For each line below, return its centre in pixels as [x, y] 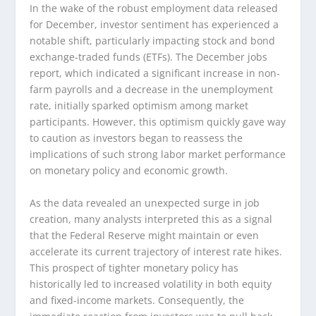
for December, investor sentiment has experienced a [154, 25]
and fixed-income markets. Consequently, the [137, 300]
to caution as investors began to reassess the [136, 138]
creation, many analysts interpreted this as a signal [151, 219]
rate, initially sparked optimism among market [139, 106]
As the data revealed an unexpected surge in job [145, 202]
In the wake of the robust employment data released [154, 8]
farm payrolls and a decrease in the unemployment [152, 90]
